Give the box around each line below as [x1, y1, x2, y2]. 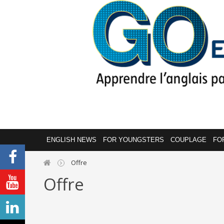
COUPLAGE [170, 136, 206, 143]
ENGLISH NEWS [46, 136, 96, 143]
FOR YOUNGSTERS [103, 136, 164, 143]
